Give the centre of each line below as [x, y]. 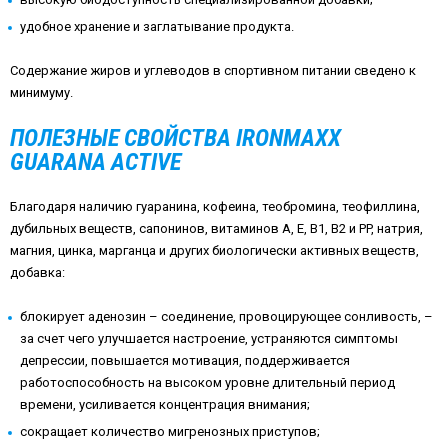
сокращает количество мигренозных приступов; [170, 431]
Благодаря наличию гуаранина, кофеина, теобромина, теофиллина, [215, 206]
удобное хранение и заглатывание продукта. [157, 26]
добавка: [37, 272]
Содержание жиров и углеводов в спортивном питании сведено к [213, 70]
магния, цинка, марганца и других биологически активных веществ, [214, 250]
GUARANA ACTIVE [95, 162]
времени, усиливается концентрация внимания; [165, 404]
